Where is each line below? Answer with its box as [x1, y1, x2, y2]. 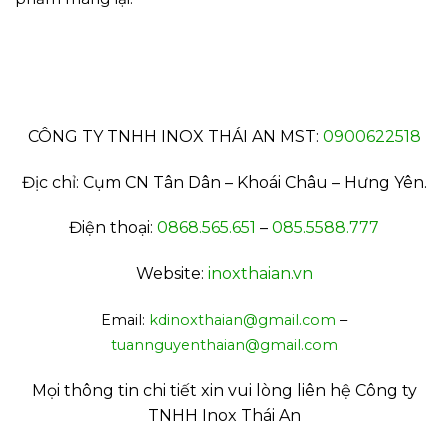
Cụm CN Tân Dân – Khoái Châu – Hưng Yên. [82, 172, 427, 192]
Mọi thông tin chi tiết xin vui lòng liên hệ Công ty [31, 380, 417, 400]
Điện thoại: [69, 218, 157, 238]
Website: [135, 264, 208, 284]
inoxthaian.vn [207, 264, 313, 284]
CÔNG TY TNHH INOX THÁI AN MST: [27, 126, 323, 146]
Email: [101, 311, 149, 330]
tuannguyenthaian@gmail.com [110, 336, 338, 355]
